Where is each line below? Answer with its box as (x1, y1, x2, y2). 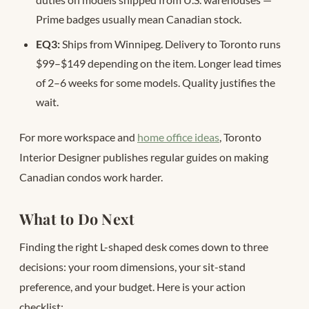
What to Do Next (19, 209, 135, 229)
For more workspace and (19, 130, 137, 144)
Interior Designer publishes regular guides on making (19, 150, 268, 164)
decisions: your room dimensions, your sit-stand (19, 260, 246, 274)
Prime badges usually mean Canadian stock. (36, 12, 241, 26)
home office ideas (137, 130, 219, 144)
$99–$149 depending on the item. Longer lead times (36, 56, 281, 70)
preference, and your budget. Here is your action (19, 280, 246, 294)
